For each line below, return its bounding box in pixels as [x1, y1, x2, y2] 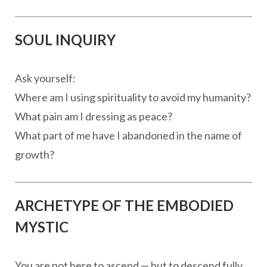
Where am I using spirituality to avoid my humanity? [15, 91, 251, 104]
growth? [15, 148, 54, 161]
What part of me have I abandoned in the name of [15, 129, 242, 142]
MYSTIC [15, 218, 69, 235]
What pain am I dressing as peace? [15, 110, 172, 123]
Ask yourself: [15, 72, 76, 85]
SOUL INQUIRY [15, 31, 116, 48]
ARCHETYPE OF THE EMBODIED [15, 197, 234, 214]
